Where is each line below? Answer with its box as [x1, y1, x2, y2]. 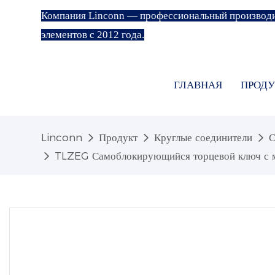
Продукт [99, 131, 138, 144]
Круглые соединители [154, 131, 253, 144]
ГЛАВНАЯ [174, 79, 223, 91]
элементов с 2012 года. [41, 29, 145, 41]
